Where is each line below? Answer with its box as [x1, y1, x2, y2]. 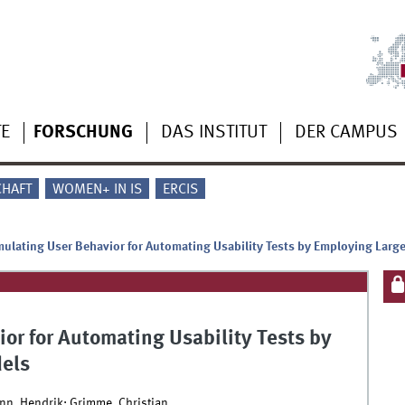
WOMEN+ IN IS [52, 183, 142, 198]
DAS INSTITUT [160, 123, 267, 142]
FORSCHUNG [33, 123, 133, 142]
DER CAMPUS [294, 123, 398, 142]
